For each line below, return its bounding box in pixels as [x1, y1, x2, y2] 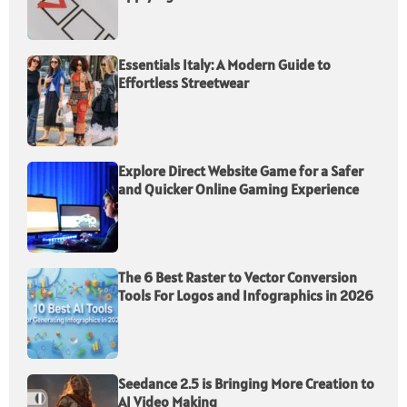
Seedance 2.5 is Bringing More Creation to [118, 374, 374, 393]
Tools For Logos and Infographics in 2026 [118, 286, 373, 305]
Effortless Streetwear [118, 74, 249, 93]
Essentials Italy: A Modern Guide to [118, 55, 331, 74]
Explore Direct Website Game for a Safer [118, 162, 363, 181]
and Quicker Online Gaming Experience [118, 180, 359, 199]
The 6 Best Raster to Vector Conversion [118, 268, 357, 287]
